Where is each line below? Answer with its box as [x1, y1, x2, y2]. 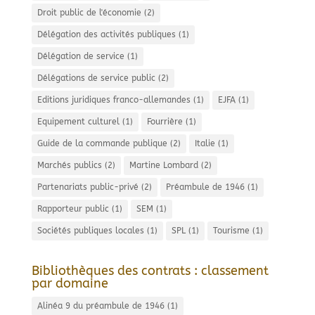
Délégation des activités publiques [37, 30, 176, 39]
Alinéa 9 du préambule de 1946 [37, 301, 165, 311]
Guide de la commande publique [37, 139, 167, 148]
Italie [194, 139, 215, 148]
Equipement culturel [37, 117, 120, 127]
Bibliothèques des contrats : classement [31, 263, 269, 278]
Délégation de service [37, 51, 124, 61]
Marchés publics [37, 160, 102, 170]
